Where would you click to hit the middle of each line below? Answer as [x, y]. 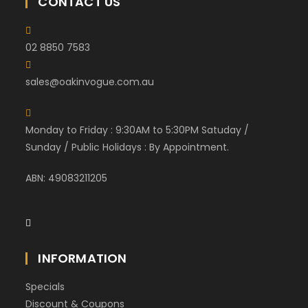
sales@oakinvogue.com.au [90, 81]
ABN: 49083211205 [67, 178]
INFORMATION [82, 258]
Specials [45, 286]
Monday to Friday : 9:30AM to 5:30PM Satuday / [137, 130]
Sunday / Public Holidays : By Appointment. [128, 147]
